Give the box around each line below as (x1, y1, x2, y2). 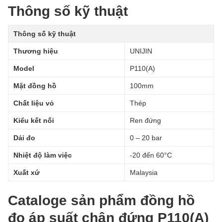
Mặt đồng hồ (13, 82, 56, 90)
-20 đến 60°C (130, 151, 172, 160)
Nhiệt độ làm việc (13, 151, 72, 160)
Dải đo (13, 134, 35, 142)
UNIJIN (130, 47, 152, 55)
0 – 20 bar (130, 134, 162, 142)
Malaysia (130, 168, 158, 177)
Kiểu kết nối (13, 116, 54, 125)
